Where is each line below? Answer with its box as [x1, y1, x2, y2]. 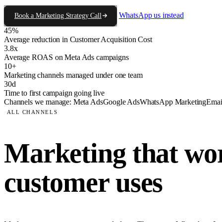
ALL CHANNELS [6, 109, 58, 115]
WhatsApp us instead [118, 10, 184, 19]
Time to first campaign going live [4, 88, 105, 97]
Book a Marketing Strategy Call [14, 11, 102, 19]
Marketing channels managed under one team [4, 70, 143, 79]
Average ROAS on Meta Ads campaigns [4, 53, 129, 61]
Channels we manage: [4, 97, 71, 106]
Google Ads [103, 97, 140, 106]
